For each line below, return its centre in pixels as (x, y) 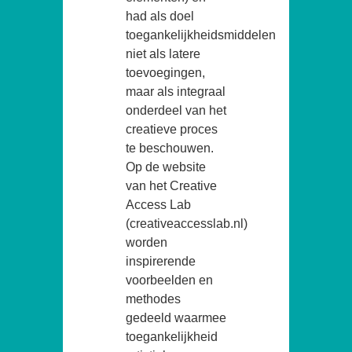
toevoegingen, (165, 72)
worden (147, 242)
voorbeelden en (169, 280)
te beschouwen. (170, 148)
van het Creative (171, 185)
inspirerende (161, 261)
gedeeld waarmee (176, 317)
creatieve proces (172, 129)
